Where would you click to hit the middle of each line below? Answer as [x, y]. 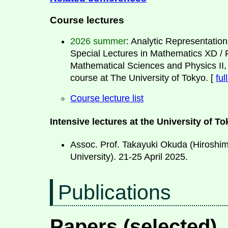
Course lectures [87, 20]
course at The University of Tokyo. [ [143, 78]
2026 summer [98, 41]
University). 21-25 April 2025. [129, 156]
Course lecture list [107, 98]
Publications [115, 192]
